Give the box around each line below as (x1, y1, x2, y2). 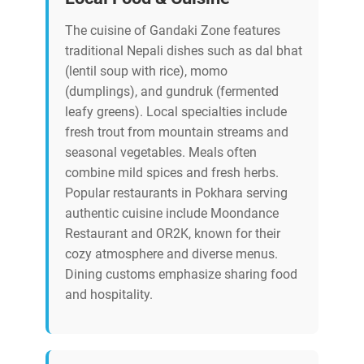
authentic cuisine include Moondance (65, 206, 279, 222)
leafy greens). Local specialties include (65, 104, 287, 120)
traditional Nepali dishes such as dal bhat (65, 43, 302, 59)
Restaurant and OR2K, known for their (65, 226, 280, 242)
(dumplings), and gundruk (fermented (65, 84, 279, 100)
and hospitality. (65, 287, 153, 303)
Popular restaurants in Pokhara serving (65, 185, 288, 201)
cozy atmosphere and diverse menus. (65, 246, 278, 262)
